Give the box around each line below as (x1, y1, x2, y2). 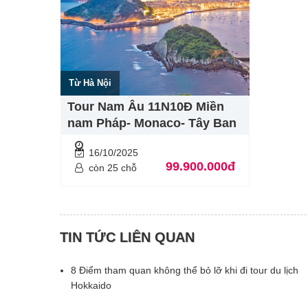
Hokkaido (71, 280, 111, 291)
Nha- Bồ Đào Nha (67, 133, 168, 147)
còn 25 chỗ (89, 162, 137, 174)
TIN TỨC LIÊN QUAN (60, 230, 195, 245)
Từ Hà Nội (69, 78, 111, 89)
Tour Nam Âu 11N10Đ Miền (67, 100, 224, 114)
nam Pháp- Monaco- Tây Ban (67, 116, 236, 131)
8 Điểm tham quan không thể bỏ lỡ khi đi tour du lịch (71, 265, 298, 276)
